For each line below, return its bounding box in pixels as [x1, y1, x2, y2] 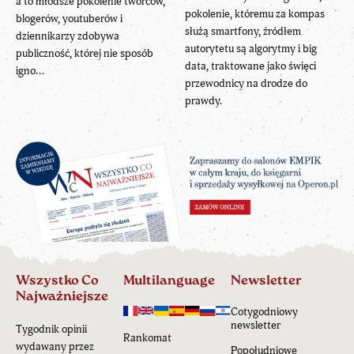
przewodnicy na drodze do [185, 76, 307, 90]
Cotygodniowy [231, 304, 298, 318]
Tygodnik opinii [16, 322, 87, 336]
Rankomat [123, 330, 171, 345]
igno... [16, 63, 44, 77]
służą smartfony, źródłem [185, 24, 301, 38]
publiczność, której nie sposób [16, 46, 153, 60]
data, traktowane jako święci [185, 58, 316, 73]
